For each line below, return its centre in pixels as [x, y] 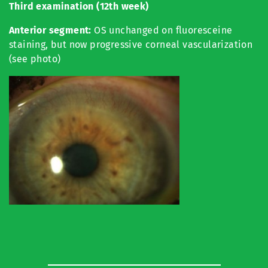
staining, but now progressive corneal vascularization [131, 44]
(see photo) [35, 59]
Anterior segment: [50, 30]
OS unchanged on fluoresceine [162, 30]
